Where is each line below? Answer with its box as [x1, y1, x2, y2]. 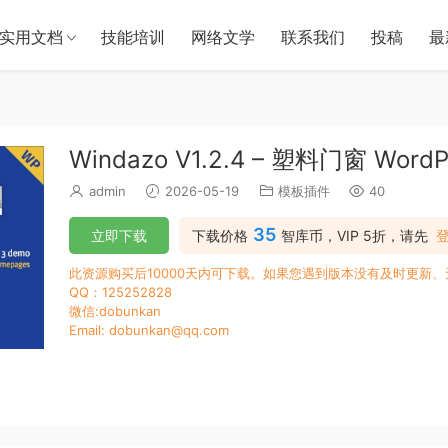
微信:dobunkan [69, 303, 161, 319]
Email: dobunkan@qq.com [69, 322, 229, 338]
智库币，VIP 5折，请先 [281, 227, 428, 244]
